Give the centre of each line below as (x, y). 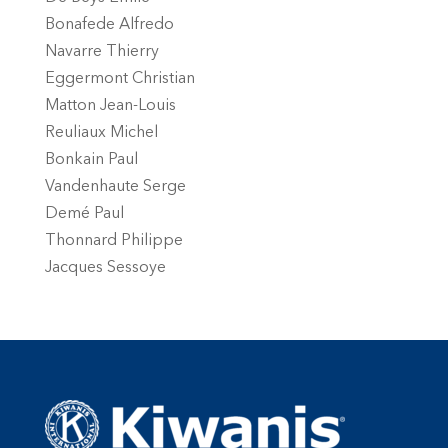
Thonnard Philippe (113, 240)
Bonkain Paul (91, 159)
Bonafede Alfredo (109, 24)
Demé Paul (84, 213)
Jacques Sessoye (105, 267)
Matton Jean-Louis (110, 105)
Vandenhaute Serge (115, 186)
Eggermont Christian (119, 78)
